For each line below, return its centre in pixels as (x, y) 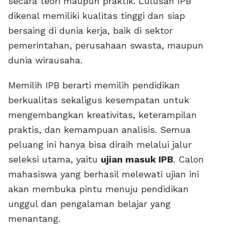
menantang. (34, 219)
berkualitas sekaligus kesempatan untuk (99, 100)
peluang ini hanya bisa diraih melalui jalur (100, 145)
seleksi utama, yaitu (54, 159)
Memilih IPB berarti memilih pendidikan (94, 85)
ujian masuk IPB (137, 159)
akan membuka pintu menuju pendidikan (98, 189)
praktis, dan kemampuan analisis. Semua (99, 130)
